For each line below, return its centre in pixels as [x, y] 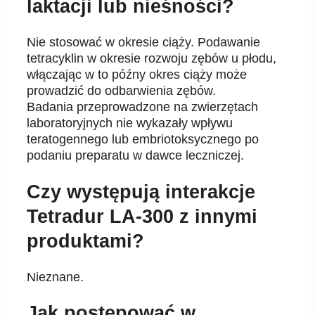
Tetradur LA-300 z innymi [142, 216]
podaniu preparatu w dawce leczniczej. [135, 156]
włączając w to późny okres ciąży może [137, 75]
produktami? [85, 241]
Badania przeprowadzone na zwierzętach [142, 107]
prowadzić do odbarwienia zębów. [121, 91]
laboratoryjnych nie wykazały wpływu [130, 123]
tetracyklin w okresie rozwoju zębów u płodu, [152, 59]
